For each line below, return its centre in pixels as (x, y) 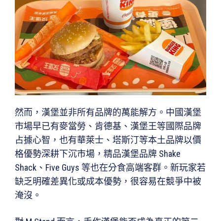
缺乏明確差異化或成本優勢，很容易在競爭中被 (108, 181)
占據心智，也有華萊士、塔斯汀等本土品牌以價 (108, 140)
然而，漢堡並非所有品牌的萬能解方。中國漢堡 (108, 112)
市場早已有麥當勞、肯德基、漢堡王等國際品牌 (108, 126)
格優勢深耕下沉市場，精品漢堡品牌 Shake (98, 153)
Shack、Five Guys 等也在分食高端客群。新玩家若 (110, 167)
